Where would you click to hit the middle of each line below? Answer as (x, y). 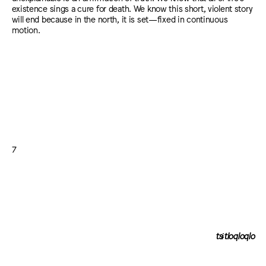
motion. (26, 29)
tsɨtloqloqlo (235, 235)
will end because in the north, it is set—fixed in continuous (120, 18)
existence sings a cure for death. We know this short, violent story (132, 8)
